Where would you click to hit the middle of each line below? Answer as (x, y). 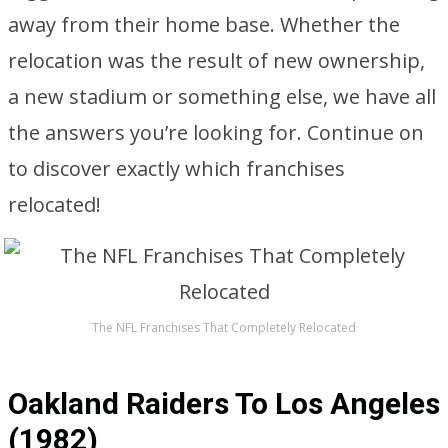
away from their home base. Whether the (204, 24)
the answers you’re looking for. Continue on (216, 132)
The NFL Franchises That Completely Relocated (224, 327)
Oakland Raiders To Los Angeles (224, 403)
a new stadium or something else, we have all (222, 96)
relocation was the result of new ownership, (216, 60)
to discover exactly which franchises (176, 168)
